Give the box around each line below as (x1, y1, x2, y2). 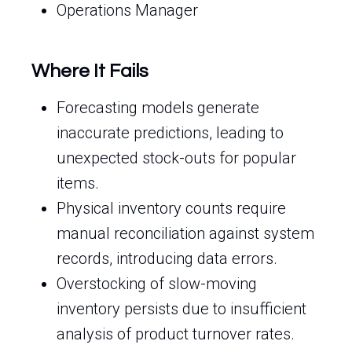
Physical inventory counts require (57, 199, 286, 218)
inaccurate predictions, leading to (57, 123, 284, 142)
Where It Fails (31, 61, 148, 81)
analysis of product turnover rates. (57, 324, 295, 343)
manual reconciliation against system (57, 224, 314, 243)
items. (57, 174, 99, 192)
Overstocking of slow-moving (57, 274, 257, 293)
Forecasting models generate (57, 98, 259, 117)
